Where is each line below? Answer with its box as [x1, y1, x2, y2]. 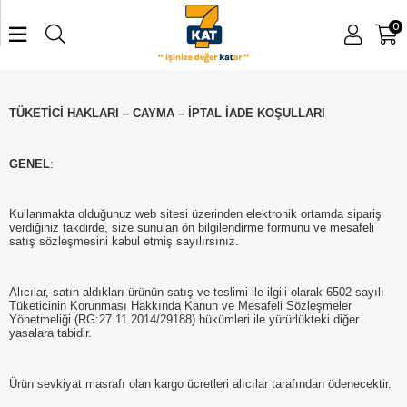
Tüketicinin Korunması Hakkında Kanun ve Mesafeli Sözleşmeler [9, 299, 352, 313]
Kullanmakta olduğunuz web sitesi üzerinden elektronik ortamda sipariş [9, 207, 382, 222]
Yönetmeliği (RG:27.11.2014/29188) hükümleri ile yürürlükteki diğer [9, 313, 359, 327]
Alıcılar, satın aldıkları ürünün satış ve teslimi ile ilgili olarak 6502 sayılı [9, 285, 384, 300]
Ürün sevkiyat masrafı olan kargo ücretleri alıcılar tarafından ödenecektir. [9, 376, 392, 391]
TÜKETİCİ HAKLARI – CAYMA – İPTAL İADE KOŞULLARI [9, 106, 325, 121]
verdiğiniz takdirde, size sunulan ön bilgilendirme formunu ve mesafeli [9, 221, 374, 235]
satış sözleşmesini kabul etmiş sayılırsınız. [9, 234, 239, 249]
